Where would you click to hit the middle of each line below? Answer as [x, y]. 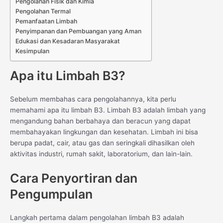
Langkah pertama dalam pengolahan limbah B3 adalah [97, 218]
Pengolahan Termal [43, 11]
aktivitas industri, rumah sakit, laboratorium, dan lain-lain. [101, 154]
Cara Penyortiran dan [74, 178]
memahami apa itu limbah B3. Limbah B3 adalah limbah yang [108, 110]
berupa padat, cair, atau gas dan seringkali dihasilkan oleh [102, 143]
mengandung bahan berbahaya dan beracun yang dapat [100, 121]
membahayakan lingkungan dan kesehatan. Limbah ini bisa [104, 132]
